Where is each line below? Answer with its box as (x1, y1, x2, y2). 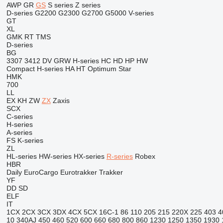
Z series (75, 1, 101, 9)
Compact (6, 65, 35, 73)
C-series (6, 112, 33, 120)
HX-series (73, 152, 105, 160)
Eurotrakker (60, 168, 97, 176)
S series (47, 1, 73, 9)
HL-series (6, 152, 37, 160)
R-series (106, 152, 133, 160)
